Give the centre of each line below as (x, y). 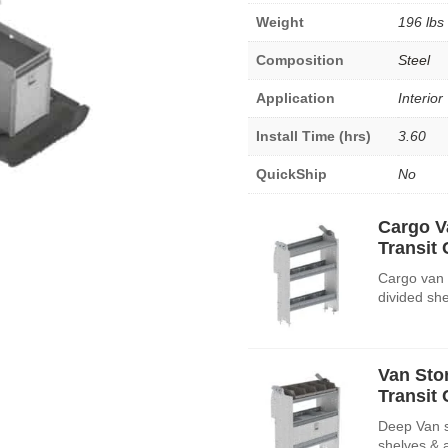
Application (295, 97)
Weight (280, 21)
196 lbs (421, 21)
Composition (300, 59)
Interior (420, 97)
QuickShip (291, 173)
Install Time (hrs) (313, 135)
